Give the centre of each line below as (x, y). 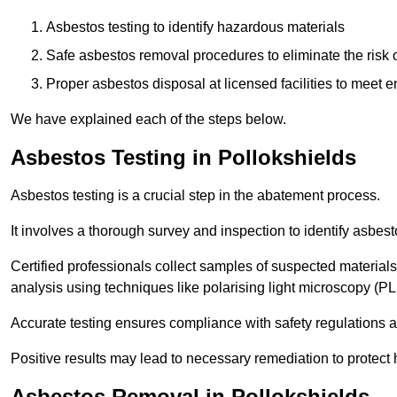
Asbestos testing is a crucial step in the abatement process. (195, 196)
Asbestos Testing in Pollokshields (183, 158)
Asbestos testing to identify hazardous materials (195, 27)
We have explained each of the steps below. (148, 120)
